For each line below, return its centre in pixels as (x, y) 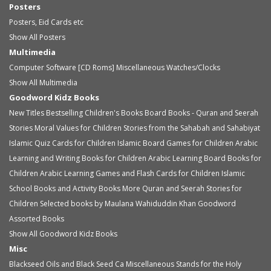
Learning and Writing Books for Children (78, 158)
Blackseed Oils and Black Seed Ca (67, 264)
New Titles (28, 113)
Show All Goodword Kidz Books (63, 233)
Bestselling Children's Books (94, 113)
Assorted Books (37, 218)
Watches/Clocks (193, 67)
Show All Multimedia (43, 82)
